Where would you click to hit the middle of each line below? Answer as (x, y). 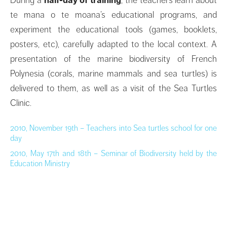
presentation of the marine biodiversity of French (113, 59)
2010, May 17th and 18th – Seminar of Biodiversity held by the (113, 153)
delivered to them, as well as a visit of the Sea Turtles (113, 88)
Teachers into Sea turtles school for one (151, 128)
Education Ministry (40, 163)
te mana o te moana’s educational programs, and (113, 14)
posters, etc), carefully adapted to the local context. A (113, 44)
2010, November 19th (45, 128)
